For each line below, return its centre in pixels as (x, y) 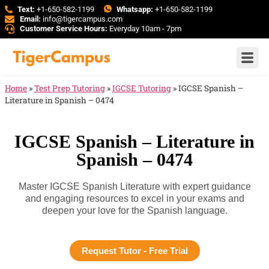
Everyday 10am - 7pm (144, 29)
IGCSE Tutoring (142, 88)
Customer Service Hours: (64, 29)
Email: (30, 19)
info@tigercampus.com (83, 19)
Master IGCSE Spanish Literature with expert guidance (134, 186)
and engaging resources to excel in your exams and (134, 198)
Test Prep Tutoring (70, 88)
